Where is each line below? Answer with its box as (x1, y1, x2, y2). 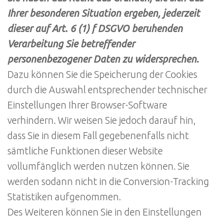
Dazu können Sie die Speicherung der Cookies (7, 69, 197, 80)
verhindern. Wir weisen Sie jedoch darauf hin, (7, 115, 196, 126)
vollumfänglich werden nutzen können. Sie (7, 161, 189, 172)
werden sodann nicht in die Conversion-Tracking (7, 176, 209, 187)
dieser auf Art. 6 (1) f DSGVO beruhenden (7, 23, 183, 35)
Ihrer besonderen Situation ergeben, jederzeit (7, 8, 200, 19)
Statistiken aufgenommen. (7, 191, 121, 203)
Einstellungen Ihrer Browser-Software (7, 100, 167, 111)
